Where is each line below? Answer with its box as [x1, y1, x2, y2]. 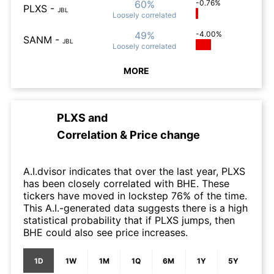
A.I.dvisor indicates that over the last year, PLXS [23, 165, 245, 177]
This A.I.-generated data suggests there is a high [23, 202, 248, 214]
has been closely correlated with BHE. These [23, 177, 229, 190]
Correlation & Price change [57, 128, 200, 141]
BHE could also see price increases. [23, 226, 188, 239]
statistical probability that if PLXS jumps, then [23, 214, 235, 226]
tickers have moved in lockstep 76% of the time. [23, 190, 247, 202]
